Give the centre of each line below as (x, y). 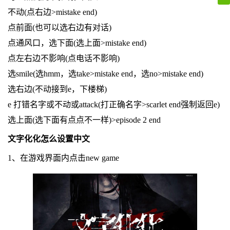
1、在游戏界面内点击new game (63, 158)
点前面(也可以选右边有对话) (59, 28)
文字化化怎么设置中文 (49, 139)
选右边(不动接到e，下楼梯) (57, 89)
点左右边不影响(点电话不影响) (63, 59)
